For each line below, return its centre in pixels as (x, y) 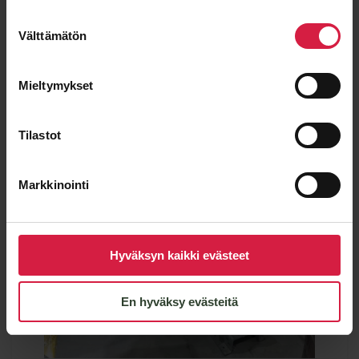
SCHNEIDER (307, 21)
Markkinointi (54, 184)
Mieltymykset (56, 85)
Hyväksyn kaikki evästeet (179, 255)
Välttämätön (53, 35)
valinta (23, 38)
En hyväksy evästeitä (179, 302)
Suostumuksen (46, 19)
